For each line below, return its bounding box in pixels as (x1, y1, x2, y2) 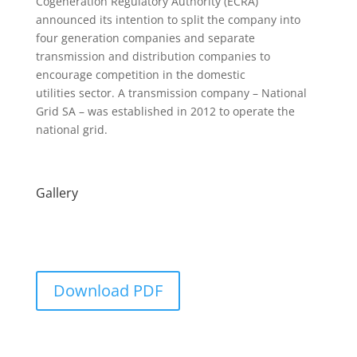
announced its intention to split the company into (35, 11, 300, 27)
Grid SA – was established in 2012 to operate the (35, 103, 295, 119)
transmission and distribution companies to (35, 48, 270, 64)
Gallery (35, 183, 78, 202)
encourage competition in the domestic (35, 66, 245, 82)
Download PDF (53, 279, 163, 301)
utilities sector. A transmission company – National (35, 84, 307, 100)
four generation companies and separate (35, 29, 255, 45)
